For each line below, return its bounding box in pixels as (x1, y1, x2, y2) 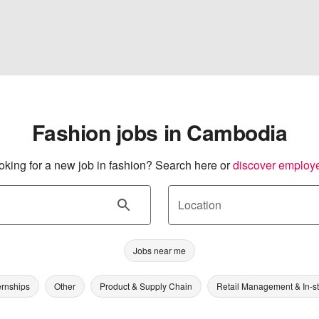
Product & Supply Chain (100, 280, 192, 292)
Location (178, 197, 221, 213)
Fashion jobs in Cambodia (31, 117, 288, 147)
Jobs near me (133, 244, 186, 256)
